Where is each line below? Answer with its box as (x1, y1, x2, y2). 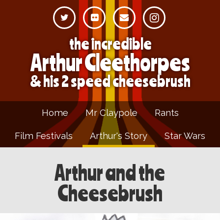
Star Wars (165, 131, 205, 141)
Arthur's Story (90, 131, 147, 141)
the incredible (69, 34, 151, 53)
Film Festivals (15, 131, 73, 141)
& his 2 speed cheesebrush (29, 72, 191, 90)
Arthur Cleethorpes (30, 49, 190, 76)
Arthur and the (55, 160, 165, 185)
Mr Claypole (85, 108, 137, 118)
